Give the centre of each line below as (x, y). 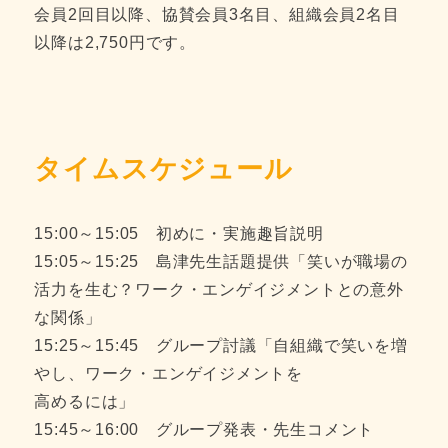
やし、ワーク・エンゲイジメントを (169, 373)
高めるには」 (85, 401)
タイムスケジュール (163, 169)
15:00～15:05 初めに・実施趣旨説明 (179, 233)
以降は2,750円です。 (115, 43)
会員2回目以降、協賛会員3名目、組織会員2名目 (217, 15)
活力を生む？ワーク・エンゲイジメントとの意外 (219, 289)
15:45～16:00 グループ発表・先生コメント (204, 429)
